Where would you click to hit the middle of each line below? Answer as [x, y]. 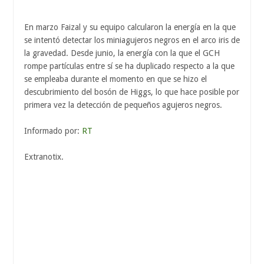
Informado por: [53, 131]
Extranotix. [44, 157]
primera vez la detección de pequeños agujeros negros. [123, 105]
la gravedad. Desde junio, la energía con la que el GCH [122, 53]
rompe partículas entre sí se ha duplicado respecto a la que [129, 66]
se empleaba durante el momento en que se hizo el [115, 79]
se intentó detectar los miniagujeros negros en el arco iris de [132, 40]
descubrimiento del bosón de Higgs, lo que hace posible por [132, 92]
